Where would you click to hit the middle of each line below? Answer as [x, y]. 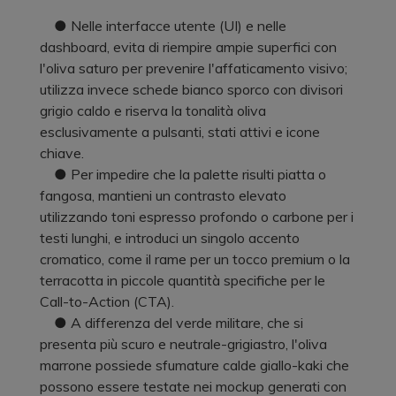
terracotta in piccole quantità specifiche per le [183, 280]
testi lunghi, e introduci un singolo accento [170, 237]
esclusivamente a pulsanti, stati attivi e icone [180, 131]
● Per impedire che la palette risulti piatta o [183, 174]
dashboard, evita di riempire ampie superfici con [188, 46]
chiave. [62, 152]
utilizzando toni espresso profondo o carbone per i [197, 216]
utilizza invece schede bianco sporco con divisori [191, 89]
